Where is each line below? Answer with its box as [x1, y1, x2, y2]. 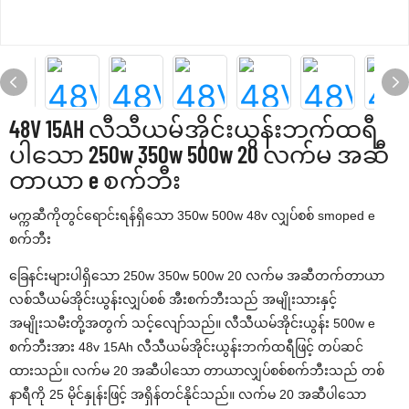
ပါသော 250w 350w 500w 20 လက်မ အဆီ [9, 140, 389, 168]
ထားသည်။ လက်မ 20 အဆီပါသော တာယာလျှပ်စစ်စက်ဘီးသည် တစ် [9, 363, 384, 378]
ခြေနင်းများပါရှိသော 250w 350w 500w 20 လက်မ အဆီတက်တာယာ [9, 268, 384, 283]
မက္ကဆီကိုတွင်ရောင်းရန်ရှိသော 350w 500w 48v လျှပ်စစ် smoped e [9, 208, 375, 223]
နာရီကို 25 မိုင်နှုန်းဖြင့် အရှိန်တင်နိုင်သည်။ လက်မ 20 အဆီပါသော [9, 387, 366, 402]
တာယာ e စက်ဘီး [9, 165, 181, 194]
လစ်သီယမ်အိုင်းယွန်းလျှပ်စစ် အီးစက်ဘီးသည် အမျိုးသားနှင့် [9, 292, 337, 307]
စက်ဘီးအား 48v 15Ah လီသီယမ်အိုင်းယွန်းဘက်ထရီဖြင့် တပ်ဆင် [9, 340, 363, 354]
